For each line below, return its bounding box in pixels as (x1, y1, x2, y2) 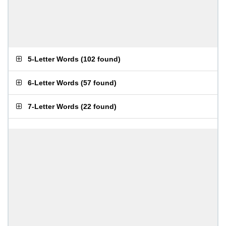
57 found (83, 79, 114, 87)
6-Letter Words (28, 79, 79, 87)
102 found (83, 55, 118, 63)
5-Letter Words (28, 55, 79, 63)
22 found (83, 102, 114, 110)
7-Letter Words (28, 102, 79, 110)
